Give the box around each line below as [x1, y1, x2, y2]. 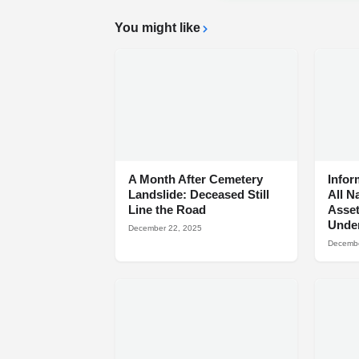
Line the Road [128, 203, 206, 217]
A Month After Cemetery [128, 172, 263, 187]
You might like [115, 21, 200, 35]
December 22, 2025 [128, 224, 202, 233]
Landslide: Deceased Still [128, 188, 269, 202]
